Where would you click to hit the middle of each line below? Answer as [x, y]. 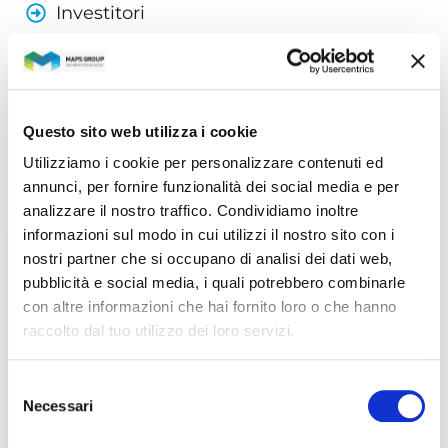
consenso [39, 433]
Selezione [39, 385]
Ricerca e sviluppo [138, 133]
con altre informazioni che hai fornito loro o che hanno [210, 307]
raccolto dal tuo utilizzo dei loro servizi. [159, 331]
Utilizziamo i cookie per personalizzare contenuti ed [203, 163]
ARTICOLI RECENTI [118, 196]
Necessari [58, 406]
